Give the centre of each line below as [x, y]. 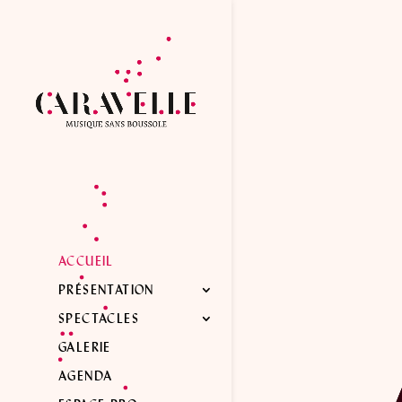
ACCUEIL [86, 262]
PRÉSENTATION [106, 290]
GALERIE [85, 348]
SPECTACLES [99, 319]
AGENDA [86, 376]
